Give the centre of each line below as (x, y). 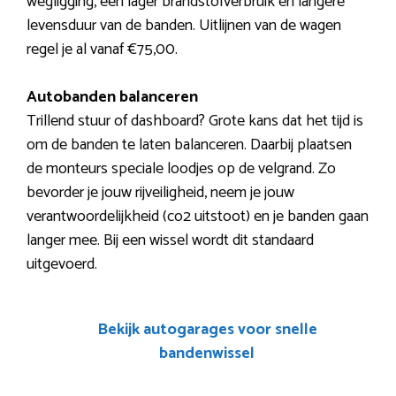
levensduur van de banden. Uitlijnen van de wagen (184, 25)
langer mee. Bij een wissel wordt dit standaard (170, 240)
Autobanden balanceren (112, 97)
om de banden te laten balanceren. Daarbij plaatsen (189, 145)
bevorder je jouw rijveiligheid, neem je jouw (160, 192)
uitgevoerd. (62, 264)
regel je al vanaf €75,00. (102, 49)
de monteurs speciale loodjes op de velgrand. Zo (181, 168)
